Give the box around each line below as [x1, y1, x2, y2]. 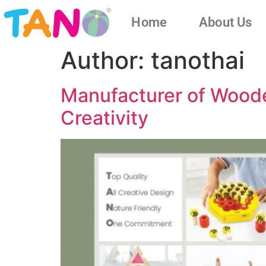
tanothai [151, 45, 245, 75]
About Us [198, 14, 252, 30]
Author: [61, 45, 151, 75]
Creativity [61, 106, 148, 129]
